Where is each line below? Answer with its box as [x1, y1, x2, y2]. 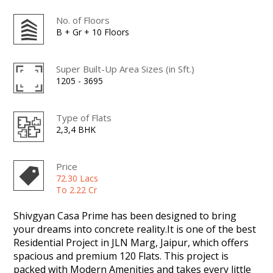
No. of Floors [56, 13, 110, 26]
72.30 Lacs [56, 172, 99, 184]
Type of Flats [56, 111, 112, 124]
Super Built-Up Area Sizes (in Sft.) [56, 62, 195, 75]
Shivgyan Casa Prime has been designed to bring [13, 208, 237, 222]
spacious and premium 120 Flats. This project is [13, 249, 229, 263]
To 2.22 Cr [56, 183, 97, 196]
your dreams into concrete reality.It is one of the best [13, 222, 257, 236]
